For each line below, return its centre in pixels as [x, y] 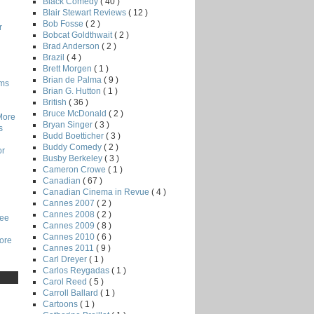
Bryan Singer [69, 124]
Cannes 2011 [69, 248]
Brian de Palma [73, 80]
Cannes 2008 [70, 214]
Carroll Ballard [71, 293]
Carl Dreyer [66, 259]
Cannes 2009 [70, 225]
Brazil [55, 57]
